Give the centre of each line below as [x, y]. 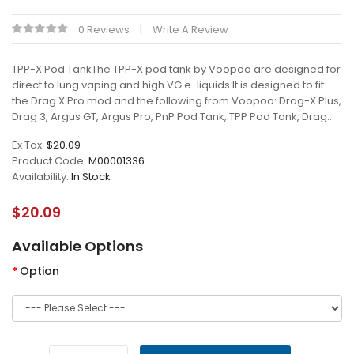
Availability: [41, 177]
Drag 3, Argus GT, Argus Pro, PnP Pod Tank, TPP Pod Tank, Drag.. [172, 117]
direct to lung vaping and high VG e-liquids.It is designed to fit [168, 85]
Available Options [77, 246]
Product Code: [50, 161]
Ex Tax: [29, 145]
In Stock [91, 177]
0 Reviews [104, 30]
